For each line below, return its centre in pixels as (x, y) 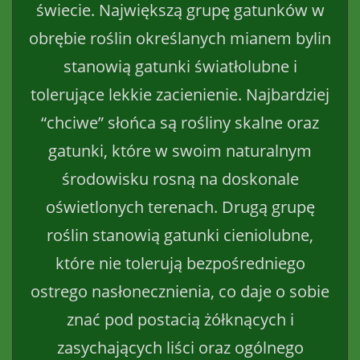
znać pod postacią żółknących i (180, 319)
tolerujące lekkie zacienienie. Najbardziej (180, 94)
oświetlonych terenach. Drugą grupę (180, 207)
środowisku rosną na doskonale (180, 178)
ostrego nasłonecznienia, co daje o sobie (180, 291)
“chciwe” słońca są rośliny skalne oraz (180, 122)
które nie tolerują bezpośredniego (180, 263)
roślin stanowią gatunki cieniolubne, (180, 235)
